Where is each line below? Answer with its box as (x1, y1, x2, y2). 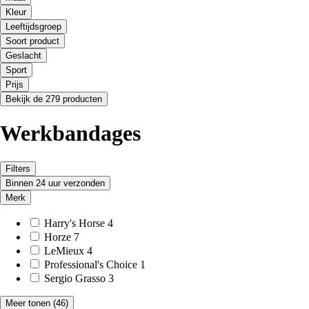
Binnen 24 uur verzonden (6, 177, 105, 188)
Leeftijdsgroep (6, 21, 61, 32)
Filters (6, 163, 30, 174)
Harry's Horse (44, 217, 105, 229)
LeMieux (44, 244, 84, 257)
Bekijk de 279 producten (6, 93, 102, 104)
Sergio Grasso (44, 272, 106, 284)
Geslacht (6, 50, 41, 61)
